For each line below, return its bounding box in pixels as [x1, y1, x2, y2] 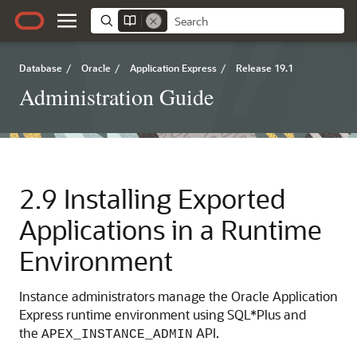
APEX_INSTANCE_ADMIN [41, 328, 193, 342]
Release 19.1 [236, 61, 293, 74]
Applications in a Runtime [19, 212, 322, 246]
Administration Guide [19, 81, 214, 112]
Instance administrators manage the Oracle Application [19, 288, 338, 304]
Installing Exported [64, 181, 285, 215]
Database [19, 61, 62, 74]
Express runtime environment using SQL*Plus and [19, 306, 306, 323]
